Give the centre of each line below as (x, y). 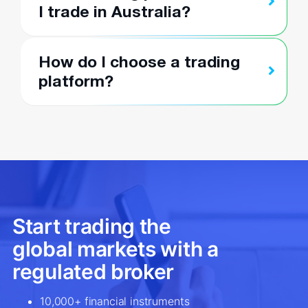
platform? (76, 81)
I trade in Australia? (114, 12)
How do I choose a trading (139, 62)
